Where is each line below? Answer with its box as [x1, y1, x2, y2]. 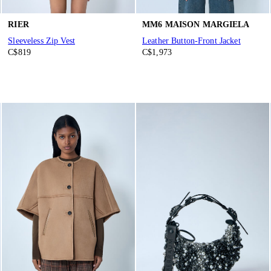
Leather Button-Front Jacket [142, 36, 241, 46]
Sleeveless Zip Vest [8, 36, 75, 46]
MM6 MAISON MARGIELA [142, 19, 250, 29]
